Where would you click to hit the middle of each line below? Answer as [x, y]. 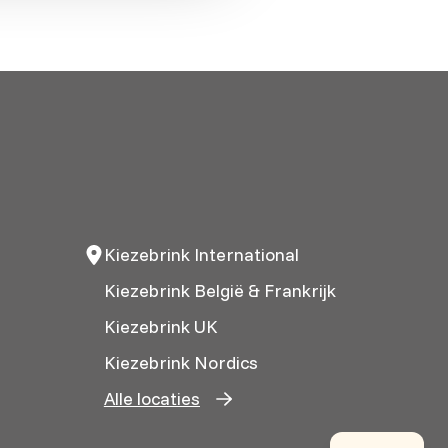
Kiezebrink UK [160, 326]
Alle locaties [151, 398]
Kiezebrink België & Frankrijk [219, 290]
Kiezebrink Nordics [180, 362]
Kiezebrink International [201, 254]
